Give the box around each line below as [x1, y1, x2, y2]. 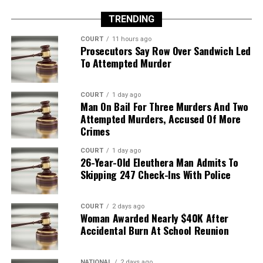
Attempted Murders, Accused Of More [80, 110, 241, 126]
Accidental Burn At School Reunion [80, 222, 229, 238]
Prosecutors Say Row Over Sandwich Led [80, 42, 251, 58]
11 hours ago [112, 35, 151, 43]
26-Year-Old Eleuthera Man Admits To [80, 154, 238, 170]
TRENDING [108, 13, 154, 25]
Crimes [80, 123, 110, 139]
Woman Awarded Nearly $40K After [80, 210, 228, 225]
